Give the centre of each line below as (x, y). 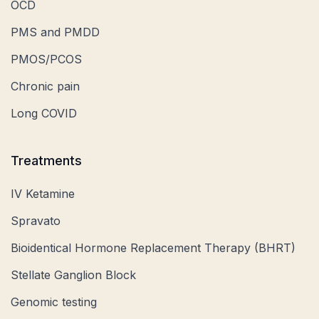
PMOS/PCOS (46, 59)
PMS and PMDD (55, 32)
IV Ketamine (43, 193)
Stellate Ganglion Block (73, 274)
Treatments (46, 160)
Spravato (36, 220)
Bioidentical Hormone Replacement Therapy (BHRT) (153, 247)
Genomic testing (54, 302)
